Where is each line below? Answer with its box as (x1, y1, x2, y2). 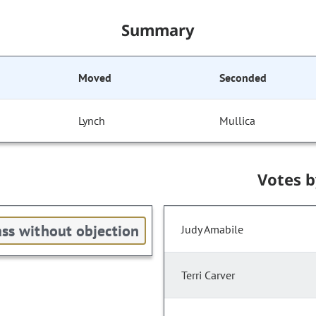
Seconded (219, 71, 267, 85)
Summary (121, 19, 195, 41)
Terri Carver (181, 268, 235, 283)
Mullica (219, 114, 256, 128)
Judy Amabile (181, 222, 243, 237)
